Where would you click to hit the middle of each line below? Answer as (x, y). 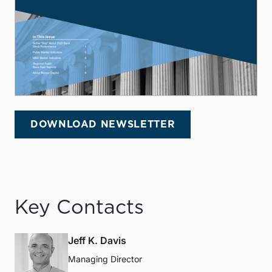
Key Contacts (79, 208)
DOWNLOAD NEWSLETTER (103, 125)
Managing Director (105, 259)
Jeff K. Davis (97, 241)
